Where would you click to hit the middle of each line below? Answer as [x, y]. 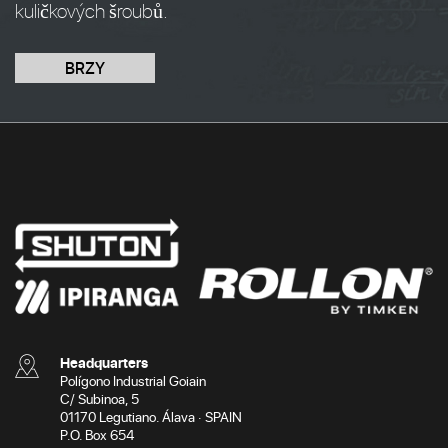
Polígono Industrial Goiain [133, 380]
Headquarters [104, 362]
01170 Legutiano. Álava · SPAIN [151, 416]
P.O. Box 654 [97, 434]
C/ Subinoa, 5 [99, 398]
